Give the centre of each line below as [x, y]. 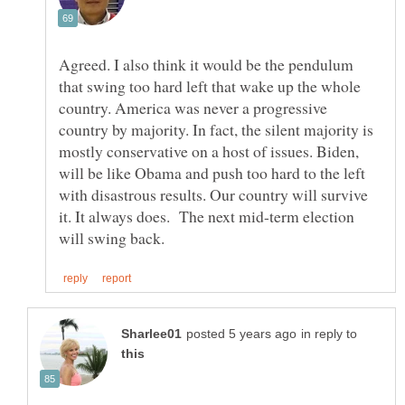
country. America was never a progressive [193, 108]
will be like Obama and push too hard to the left [212, 173]
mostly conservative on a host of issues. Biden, [209, 151]
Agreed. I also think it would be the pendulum [206, 65]
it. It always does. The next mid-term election [207, 217]
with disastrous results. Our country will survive [213, 195]
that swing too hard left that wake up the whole [210, 86]
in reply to [329, 334]
